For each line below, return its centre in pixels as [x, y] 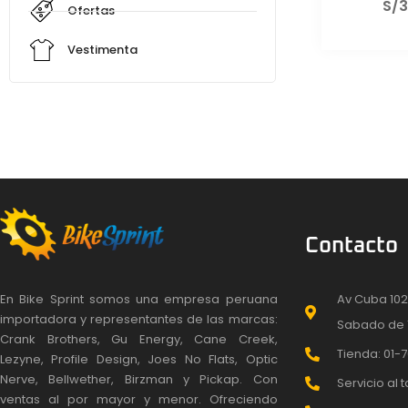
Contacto [351, 246]
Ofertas [91, 10]
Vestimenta [102, 50]
